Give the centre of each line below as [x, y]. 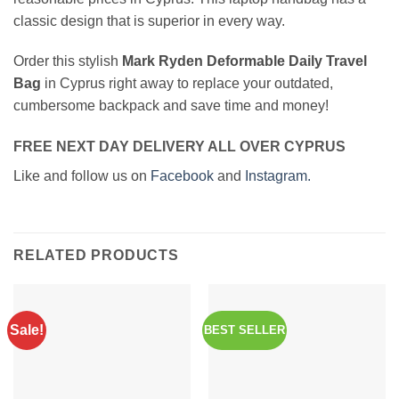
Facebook [182, 176]
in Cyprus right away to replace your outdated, [189, 84]
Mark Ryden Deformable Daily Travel [243, 61]
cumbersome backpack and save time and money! [171, 106]
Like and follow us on [82, 176]
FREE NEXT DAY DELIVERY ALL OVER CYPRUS [179, 147]
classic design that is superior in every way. [149, 20]
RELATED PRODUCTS [96, 255]
